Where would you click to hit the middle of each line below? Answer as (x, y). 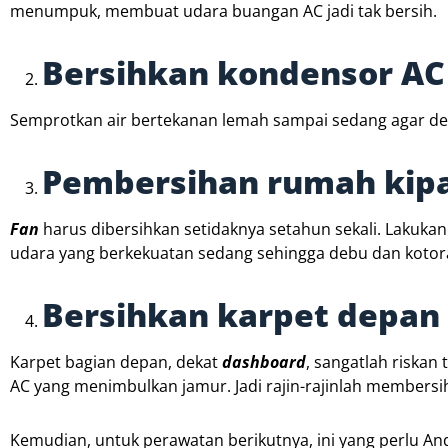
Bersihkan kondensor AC (243, 73)
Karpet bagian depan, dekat (116, 362)
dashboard (264, 362)
